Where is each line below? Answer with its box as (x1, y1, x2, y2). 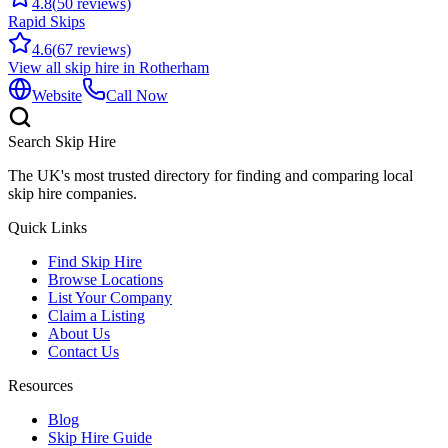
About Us (48, 325, 110, 343)
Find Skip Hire (48, 253, 142, 271)
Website (32, 87, 82, 105)
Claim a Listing (48, 307, 145, 325)
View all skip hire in (8, 59, 139, 77)
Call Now (106, 87, 168, 105)
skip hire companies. (8, 185, 137, 203)
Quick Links (8, 219, 87, 237)
